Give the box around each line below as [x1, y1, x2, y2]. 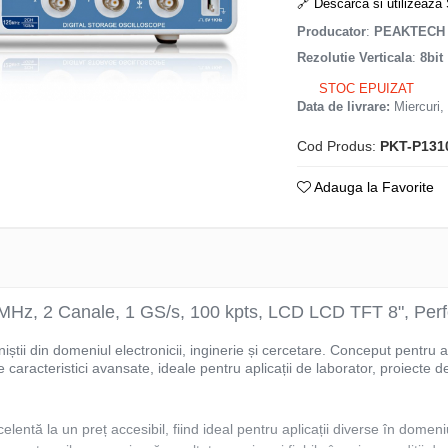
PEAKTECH [374, 24, 446, 39]
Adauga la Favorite [311, 179, 435, 195]
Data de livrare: [297, 99, 391, 114]
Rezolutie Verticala [297, 50, 413, 65]
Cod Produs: [297, 138, 377, 154]
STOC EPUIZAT [315, 81, 415, 96]
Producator [297, 24, 367, 39]
